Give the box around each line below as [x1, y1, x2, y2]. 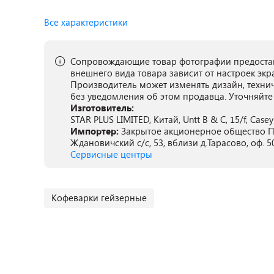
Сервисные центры [70, 148, 152, 160]
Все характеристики [44, 16, 128, 28]
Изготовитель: [70, 102, 134, 114]
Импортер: [70, 125, 121, 137]
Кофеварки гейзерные [51, 191, 147, 204]
